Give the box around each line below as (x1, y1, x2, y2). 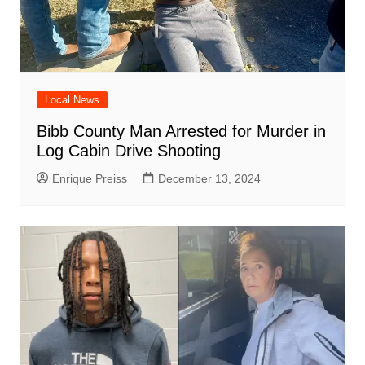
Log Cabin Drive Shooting (36, 142, 221, 161)
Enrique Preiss (51, 172, 127, 186)
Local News (44, 94, 99, 107)
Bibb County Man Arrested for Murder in (36, 122, 326, 141)
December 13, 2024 (157, 172, 261, 186)
